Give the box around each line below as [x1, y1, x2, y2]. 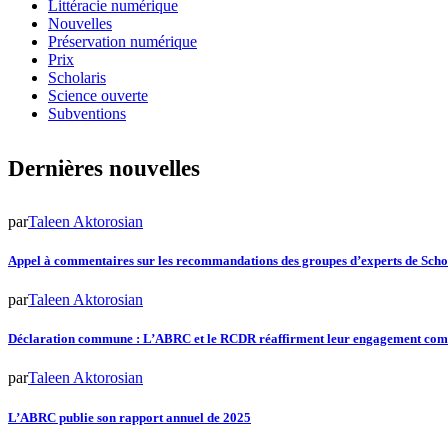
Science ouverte [48, 87, 148, 105]
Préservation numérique [48, 33, 197, 51]
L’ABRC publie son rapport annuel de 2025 [8, 409, 251, 425]
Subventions [48, 105, 126, 123]
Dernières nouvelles [8, 154, 200, 181]
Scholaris [48, 69, 106, 87]
